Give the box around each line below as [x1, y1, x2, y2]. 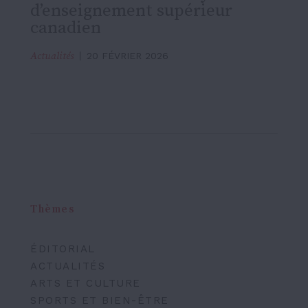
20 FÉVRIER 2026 [87, 49, 168, 61]
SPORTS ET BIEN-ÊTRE [30, 294, 169, 307]
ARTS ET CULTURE [30, 277, 141, 289]
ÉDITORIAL [30, 243, 96, 255]
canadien [30, 16, 101, 38]
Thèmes [30, 203, 74, 216]
